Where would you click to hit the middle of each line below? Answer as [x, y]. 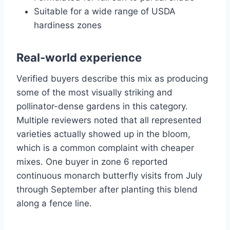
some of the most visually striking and [94, 93]
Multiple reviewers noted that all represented [109, 120]
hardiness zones [68, 25]
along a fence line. [54, 204]
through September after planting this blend [107, 190]
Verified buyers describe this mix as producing [112, 79]
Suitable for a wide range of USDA [105, 12]
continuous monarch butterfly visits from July [109, 176]
